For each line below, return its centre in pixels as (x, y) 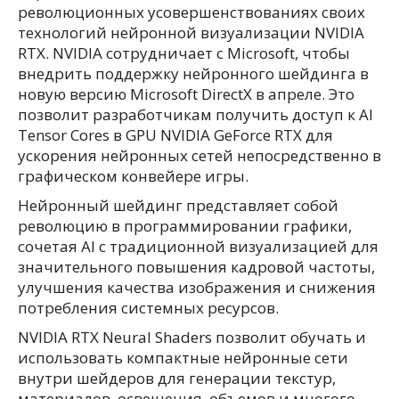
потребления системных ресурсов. (148, 308)
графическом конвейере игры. (133, 176)
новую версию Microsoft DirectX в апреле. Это (186, 94)
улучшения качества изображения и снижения (197, 287)
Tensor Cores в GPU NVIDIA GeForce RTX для (175, 135)
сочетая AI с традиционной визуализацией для (198, 246)
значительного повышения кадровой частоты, (196, 267)
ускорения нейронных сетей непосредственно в (199, 155)
